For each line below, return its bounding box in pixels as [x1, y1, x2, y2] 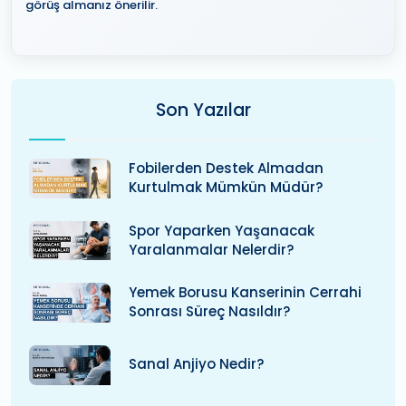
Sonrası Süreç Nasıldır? [129, 302, 290, 322]
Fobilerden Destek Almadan [129, 158, 324, 178]
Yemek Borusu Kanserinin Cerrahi [129, 283, 362, 303]
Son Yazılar [155, 98, 251, 122]
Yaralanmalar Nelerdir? [129, 239, 294, 259]
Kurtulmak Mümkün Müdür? [129, 177, 323, 197]
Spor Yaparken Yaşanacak [129, 220, 314, 240]
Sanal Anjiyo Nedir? [129, 354, 264, 374]
